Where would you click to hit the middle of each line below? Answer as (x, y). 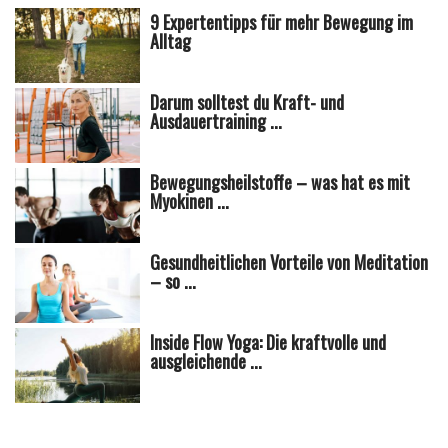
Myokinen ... (190, 200)
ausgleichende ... (206, 360)
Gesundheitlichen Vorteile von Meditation (289, 261)
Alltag (171, 40)
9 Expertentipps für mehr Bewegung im (282, 21)
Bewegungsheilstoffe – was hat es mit (280, 181)
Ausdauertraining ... (216, 120)
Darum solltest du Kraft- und (247, 101)
